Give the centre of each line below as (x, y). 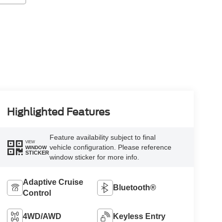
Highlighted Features (58, 112)
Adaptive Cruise (53, 182)
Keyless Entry (139, 217)
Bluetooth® (135, 188)
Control (37, 193)
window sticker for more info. (94, 157)
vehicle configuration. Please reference (110, 147)
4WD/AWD (42, 217)
